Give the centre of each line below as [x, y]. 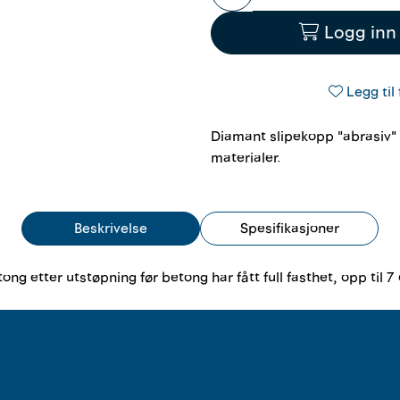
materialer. [246, 158]
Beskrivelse [111, 228]
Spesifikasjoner [289, 228]
